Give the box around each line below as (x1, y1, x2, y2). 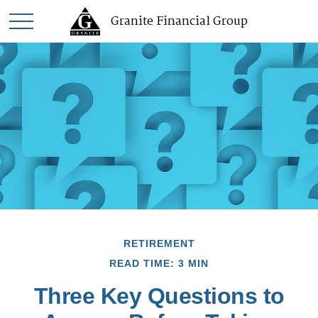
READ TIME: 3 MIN (109, 258, 209, 269)
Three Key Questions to (33, 283, 285, 309)
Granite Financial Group (111, 11, 248, 31)
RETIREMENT (123, 238, 195, 249)
